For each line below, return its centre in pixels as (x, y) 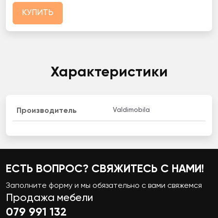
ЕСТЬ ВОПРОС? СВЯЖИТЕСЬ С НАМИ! (105, 169)
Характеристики (109, 73)
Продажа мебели (49, 198)
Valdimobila (131, 110)
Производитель (46, 111)
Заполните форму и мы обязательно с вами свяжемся (104, 186)
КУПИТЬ (37, 13)
